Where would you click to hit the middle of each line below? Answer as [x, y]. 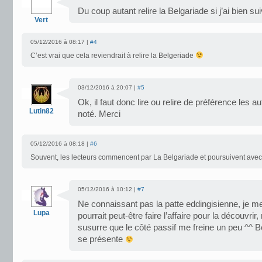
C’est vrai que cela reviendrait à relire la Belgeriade [113, 56]
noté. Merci [99, 114]
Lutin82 [41, 111]
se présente [101, 239]
